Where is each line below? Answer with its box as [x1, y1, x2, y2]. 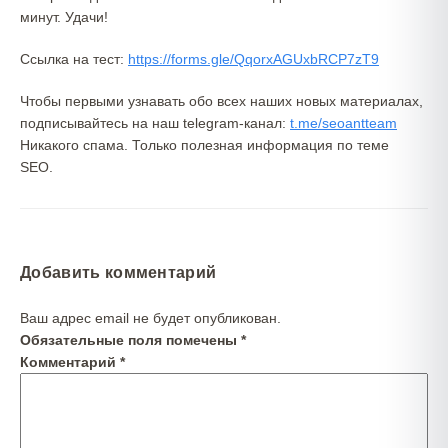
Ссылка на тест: [20, 51, 128, 67]
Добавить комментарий [20, 264, 217, 281]
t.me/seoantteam [290, 115, 397, 131]
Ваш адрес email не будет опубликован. [20, 310, 281, 326]
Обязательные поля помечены [20, 332, 241, 348]
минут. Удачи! [20, 9, 108, 25]
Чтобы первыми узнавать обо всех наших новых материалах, [20, 93, 423, 109]
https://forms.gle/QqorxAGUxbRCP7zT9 [128, 51, 379, 67]
